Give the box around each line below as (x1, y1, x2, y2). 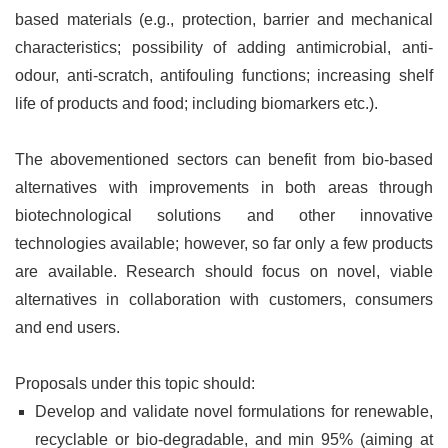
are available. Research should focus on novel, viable (15, 262, 433, 280)
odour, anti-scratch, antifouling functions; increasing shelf (15, 66, 433, 84)
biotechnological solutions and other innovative (15, 206, 433, 224)
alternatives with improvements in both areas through (15, 178, 433, 196)
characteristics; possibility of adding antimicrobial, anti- (15, 38, 433, 56)
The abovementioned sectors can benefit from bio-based (15, 150, 433, 168)
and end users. (15, 318, 120, 336)
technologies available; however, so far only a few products (15, 234, 433, 252)
